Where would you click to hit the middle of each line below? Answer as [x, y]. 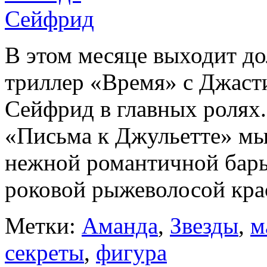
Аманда [120, 225]
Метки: [43, 225]
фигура [131, 252]
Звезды [204, 225]
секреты [44, 252]
